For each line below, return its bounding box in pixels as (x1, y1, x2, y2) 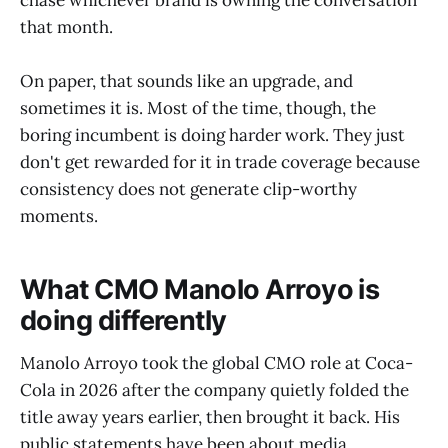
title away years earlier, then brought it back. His (20, 405, 400, 428)
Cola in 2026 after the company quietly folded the (20, 378, 409, 401)
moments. (20, 205, 98, 228)
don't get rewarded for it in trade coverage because (20, 151, 420, 174)
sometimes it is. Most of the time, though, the (20, 97, 376, 120)
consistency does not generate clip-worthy (20, 178, 357, 201)
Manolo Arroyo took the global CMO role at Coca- (20, 351, 413, 374)
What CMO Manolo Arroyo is (20, 272, 380, 306)
